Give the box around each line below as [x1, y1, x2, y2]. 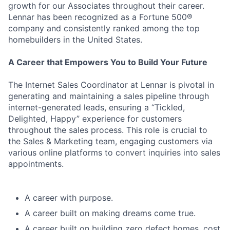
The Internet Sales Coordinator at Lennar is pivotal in [8, 80, 214, 90]
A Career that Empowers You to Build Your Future [8, 57, 207, 67]
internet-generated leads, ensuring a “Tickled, [8, 102, 185, 112]
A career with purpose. [25, 193, 113, 203]
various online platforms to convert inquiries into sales [8, 147, 220, 158]
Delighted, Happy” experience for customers [8, 113, 182, 124]
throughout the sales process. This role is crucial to [8, 125, 207, 135]
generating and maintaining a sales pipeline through [8, 91, 209, 101]
